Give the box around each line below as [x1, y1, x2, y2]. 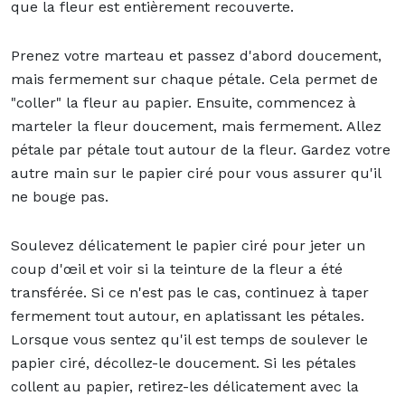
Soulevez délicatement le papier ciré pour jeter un [11, 236, 365, 254]
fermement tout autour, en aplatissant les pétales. [11, 306, 364, 325]
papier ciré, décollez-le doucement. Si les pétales [11, 353, 356, 372]
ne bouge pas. [11, 187, 108, 205]
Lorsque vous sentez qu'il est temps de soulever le [11, 330, 368, 348]
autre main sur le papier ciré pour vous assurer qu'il [11, 164, 381, 182]
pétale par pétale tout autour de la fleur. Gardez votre [11, 140, 391, 158]
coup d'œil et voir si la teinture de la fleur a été [11, 259, 343, 278]
